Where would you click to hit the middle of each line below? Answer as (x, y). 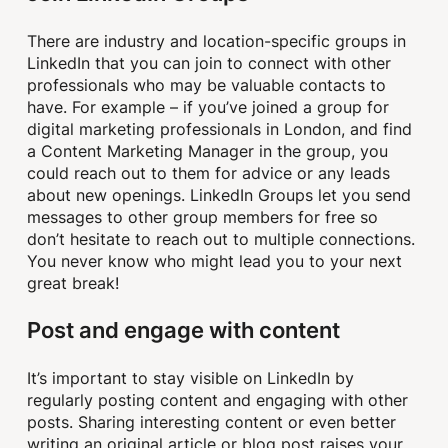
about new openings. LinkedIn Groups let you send (219, 194)
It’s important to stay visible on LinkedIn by (191, 377)
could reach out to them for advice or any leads (209, 172)
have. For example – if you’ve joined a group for (208, 106)
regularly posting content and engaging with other (218, 399)
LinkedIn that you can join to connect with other (209, 62)
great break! (73, 282)
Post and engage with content (184, 330)
